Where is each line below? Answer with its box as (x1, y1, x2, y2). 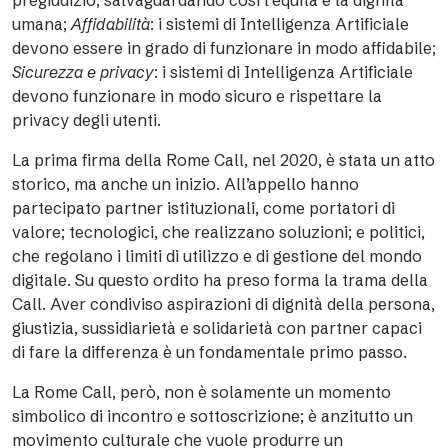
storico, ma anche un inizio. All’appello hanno (12, 174, 359, 194)
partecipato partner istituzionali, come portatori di (12, 198, 395, 218)
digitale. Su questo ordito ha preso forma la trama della (12, 270, 428, 290)
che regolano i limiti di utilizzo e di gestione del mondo (12, 246, 422, 266)
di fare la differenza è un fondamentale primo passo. (12, 342, 407, 362)
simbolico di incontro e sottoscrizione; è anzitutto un (12, 406, 413, 426)
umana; (12, 14, 71, 34)
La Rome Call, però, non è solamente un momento (12, 382, 391, 402)
